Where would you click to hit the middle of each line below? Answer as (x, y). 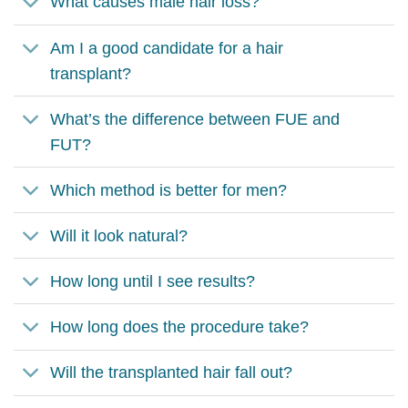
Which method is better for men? (169, 190)
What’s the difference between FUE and (195, 119)
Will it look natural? (119, 235)
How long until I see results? (153, 281)
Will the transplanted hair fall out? (172, 373)
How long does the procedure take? (180, 326)
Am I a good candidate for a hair (167, 48)
